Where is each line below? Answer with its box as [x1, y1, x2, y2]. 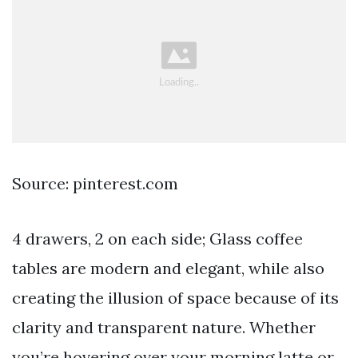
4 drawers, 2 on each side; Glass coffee [12, 229, 303, 249]
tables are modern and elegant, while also [12, 258, 324, 279]
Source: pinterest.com [12, 173, 178, 194]
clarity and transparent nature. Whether [12, 317, 316, 338]
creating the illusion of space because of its [12, 288, 339, 308]
